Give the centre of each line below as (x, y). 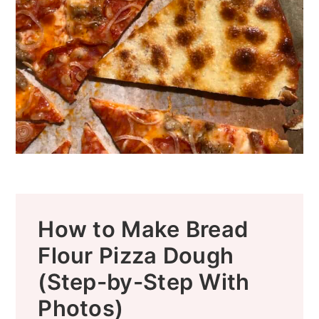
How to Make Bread (143, 229)
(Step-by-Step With (144, 282)
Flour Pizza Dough (136, 256)
